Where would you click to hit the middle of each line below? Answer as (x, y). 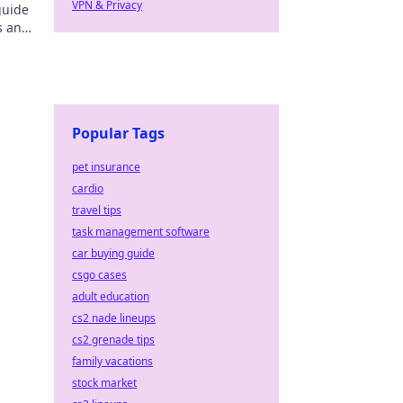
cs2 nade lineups (114, 318)
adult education (111, 296)
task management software (141, 232)
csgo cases (99, 275)
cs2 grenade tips (113, 340)
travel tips (97, 210)
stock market (104, 383)
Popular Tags (118, 133)
